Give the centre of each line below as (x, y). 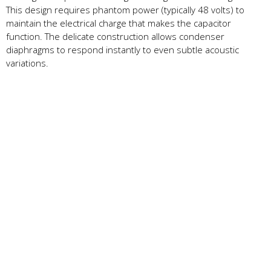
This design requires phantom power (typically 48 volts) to (125, 9)
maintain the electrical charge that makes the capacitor (119, 23)
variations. (27, 63)
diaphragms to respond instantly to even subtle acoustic (122, 49)
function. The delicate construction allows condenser (115, 36)
